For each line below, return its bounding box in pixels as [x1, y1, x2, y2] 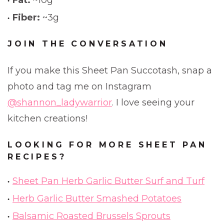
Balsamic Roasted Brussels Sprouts [12, 210, 170, 221]
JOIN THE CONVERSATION [7, 39, 168, 48]
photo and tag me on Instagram [7, 81, 151, 92]
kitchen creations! [7, 113, 87, 124]
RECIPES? [7, 152, 66, 161]
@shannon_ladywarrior [7, 97, 112, 108]
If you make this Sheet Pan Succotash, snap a [7, 65, 212, 76]
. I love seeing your [112, 97, 194, 108]
